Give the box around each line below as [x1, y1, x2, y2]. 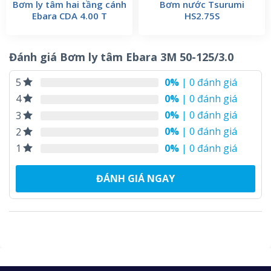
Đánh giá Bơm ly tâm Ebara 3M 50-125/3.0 [9, 50, 233, 65]
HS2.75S [184, 10, 220, 22]
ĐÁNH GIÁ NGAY [96, 172, 175, 186]
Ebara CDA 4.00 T [31, 10, 107, 22]
